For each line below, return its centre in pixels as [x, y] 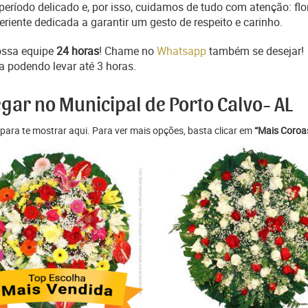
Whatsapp [181, 51]
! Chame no [128, 51]
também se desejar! [255, 51]
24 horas [78, 51]
